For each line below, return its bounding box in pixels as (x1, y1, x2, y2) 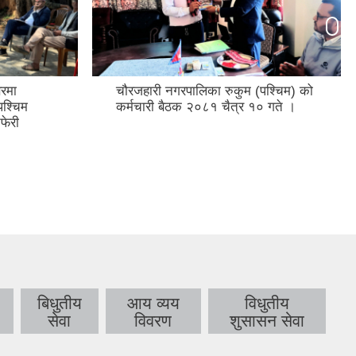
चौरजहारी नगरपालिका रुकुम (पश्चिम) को (116, 83, 313, 99)
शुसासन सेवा (229, 311, 304, 331)
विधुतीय (244, 294, 289, 313)
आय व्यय (126, 294, 180, 313)
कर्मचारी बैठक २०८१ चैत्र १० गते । (116, 99, 296, 115)
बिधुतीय (37, 294, 82, 313)
